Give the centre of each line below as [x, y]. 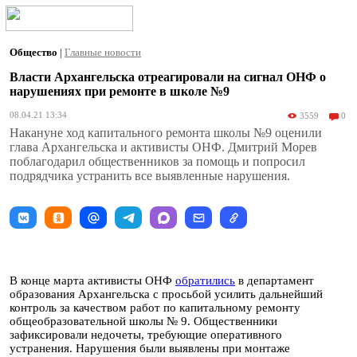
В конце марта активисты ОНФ [92, 280]
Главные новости [103, 52]
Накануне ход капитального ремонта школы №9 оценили [166, 133]
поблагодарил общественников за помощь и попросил [157, 161]
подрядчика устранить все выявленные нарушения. [150, 176]
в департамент [275, 280]
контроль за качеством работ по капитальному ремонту [155, 308]
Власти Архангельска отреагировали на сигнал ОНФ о [168, 77]
